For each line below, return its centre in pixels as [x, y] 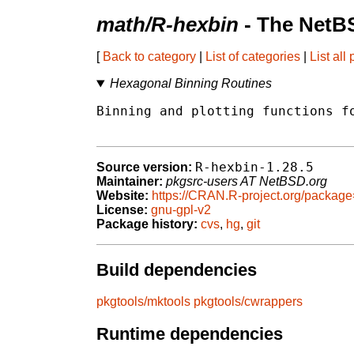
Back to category [149, 57]
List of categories [253, 57]
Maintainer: [130, 182]
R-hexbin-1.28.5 [254, 168]
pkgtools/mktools [143, 302]
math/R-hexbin [168, 25]
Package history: [147, 224]
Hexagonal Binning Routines [190, 84]
